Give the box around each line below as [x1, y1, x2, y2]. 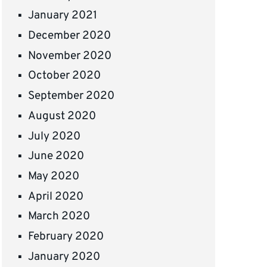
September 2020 [28, 89, 115, 104]
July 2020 [28, 129, 81, 144]
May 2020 [28, 169, 80, 184]
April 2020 [28, 189, 84, 204]
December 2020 [28, 29, 111, 44]
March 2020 [28, 209, 91, 224]
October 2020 [28, 69, 101, 83]
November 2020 [28, 48, 112, 63]
